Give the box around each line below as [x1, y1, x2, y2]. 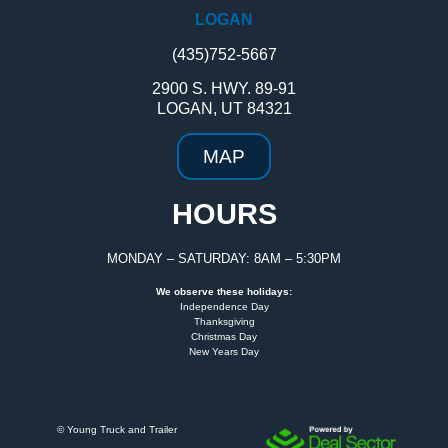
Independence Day [179, 300, 269, 312]
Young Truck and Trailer [67, 424, 177, 436]
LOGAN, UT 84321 [156, 99, 292, 117]
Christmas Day [191, 330, 257, 342]
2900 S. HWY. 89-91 [152, 79, 296, 97]
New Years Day [189, 345, 259, 357]
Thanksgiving [193, 315, 255, 327]
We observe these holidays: [156, 285, 292, 297]
